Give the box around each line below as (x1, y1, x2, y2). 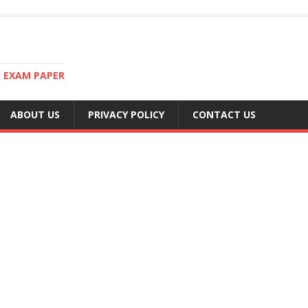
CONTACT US (192, 108, 256, 121)
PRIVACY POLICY (88, 108, 164, 121)
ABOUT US (10, 108, 60, 121)
